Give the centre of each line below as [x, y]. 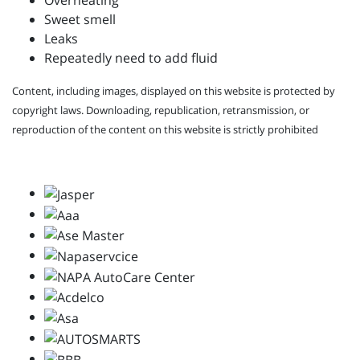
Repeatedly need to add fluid [131, 58]
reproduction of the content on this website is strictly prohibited [165, 130]
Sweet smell [80, 20]
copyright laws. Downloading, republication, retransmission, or [161, 110]
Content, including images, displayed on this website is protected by [174, 91]
